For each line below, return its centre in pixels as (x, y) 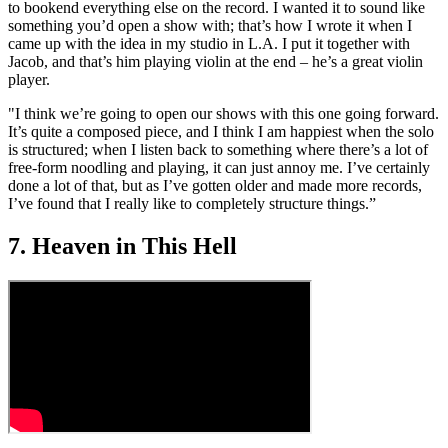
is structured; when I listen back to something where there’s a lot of (218, 149)
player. (31, 79)
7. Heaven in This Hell (122, 245)
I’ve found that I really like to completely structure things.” (192, 203)
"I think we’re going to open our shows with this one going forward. (223, 113)
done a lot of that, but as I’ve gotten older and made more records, (215, 185)
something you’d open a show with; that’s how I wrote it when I (210, 25)
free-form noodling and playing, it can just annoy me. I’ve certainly (219, 167)
